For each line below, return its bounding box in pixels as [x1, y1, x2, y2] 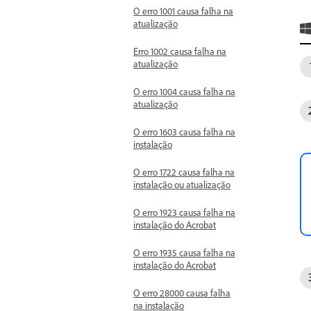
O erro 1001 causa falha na [133, 5, 233, 17]
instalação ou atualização [133, 178, 230, 190]
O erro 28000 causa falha [133, 287, 230, 299]
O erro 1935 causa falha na [133, 246, 235, 258]
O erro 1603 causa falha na [133, 126, 235, 137]
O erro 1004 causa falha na [133, 85, 235, 97]
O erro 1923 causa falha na [133, 206, 235, 218]
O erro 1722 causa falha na [133, 166, 235, 178]
